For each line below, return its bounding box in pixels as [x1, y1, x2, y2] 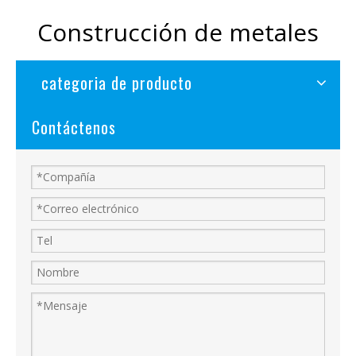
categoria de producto [41, 71, 192, 95]
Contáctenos [32, 115, 116, 139]
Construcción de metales [37, 16, 319, 48]
